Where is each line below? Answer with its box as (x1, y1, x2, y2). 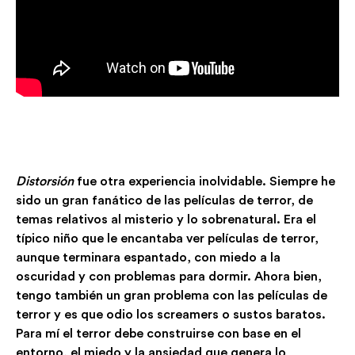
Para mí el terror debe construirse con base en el (16, 326, 301, 340)
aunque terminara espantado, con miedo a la (16, 250, 281, 264)
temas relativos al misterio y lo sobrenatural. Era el (16, 212, 316, 226)
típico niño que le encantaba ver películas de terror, (16, 231, 319, 245)
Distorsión (16, 174, 74, 188)
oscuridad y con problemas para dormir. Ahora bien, (16, 269, 322, 283)
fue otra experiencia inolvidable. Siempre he (74, 174, 335, 188)
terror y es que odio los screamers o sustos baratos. (16, 307, 326, 321)
